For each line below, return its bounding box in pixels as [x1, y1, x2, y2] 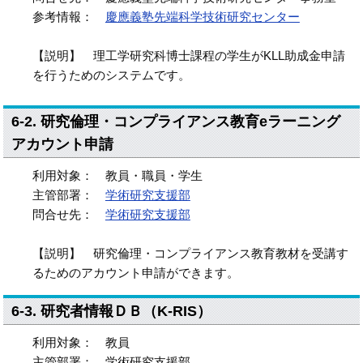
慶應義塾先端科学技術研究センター [105, 10, 300, 23]
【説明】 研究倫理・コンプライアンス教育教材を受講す [32, 246, 348, 260]
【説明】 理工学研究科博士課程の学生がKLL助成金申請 [32, 49, 345, 62]
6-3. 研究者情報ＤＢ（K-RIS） [11, 303, 212, 319]
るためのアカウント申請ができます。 [32, 266, 239, 280]
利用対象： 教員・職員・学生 [32, 169, 203, 182]
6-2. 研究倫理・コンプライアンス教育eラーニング [11, 113, 341, 130]
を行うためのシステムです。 [32, 68, 190, 82]
